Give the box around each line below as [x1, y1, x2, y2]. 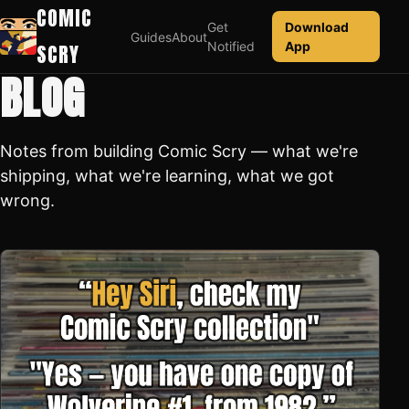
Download [284, 19, 349, 35]
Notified [206, 38, 255, 54]
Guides [130, 28, 172, 45]
